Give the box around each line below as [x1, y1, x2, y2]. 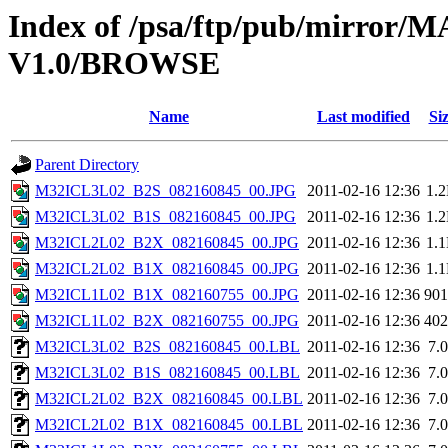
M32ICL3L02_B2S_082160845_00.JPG [35, 182, 296, 200]
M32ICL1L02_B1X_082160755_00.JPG [35, 286, 299, 304]
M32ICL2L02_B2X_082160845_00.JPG [35, 234, 299, 252]
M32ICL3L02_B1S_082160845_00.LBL [35, 364, 300, 382]
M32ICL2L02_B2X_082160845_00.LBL [35, 390, 303, 408]
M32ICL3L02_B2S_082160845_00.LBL [35, 338, 300, 356]
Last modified [317, 108, 410, 126]
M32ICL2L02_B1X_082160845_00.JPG [35, 260, 299, 278]
